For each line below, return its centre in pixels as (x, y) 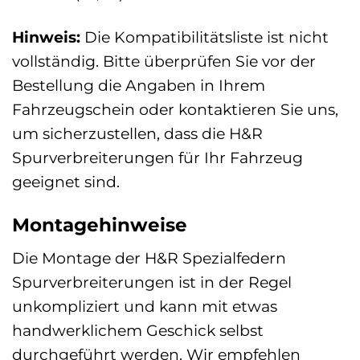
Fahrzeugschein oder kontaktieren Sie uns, (175, 109)
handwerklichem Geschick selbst (138, 331)
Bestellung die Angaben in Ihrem (139, 85)
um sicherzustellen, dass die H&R (137, 133)
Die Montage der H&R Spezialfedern (149, 258)
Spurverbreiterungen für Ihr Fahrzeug (157, 157)
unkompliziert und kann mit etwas (145, 307)
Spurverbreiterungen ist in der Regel (152, 282)
